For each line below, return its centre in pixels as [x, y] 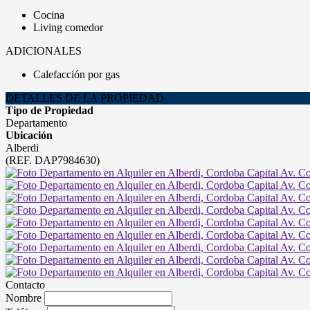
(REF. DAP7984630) [53, 160]
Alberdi [22, 148]
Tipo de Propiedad [49, 110]
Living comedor [68, 27]
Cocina [49, 15]
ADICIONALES [44, 51]
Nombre [24, 298]
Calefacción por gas [76, 74]
